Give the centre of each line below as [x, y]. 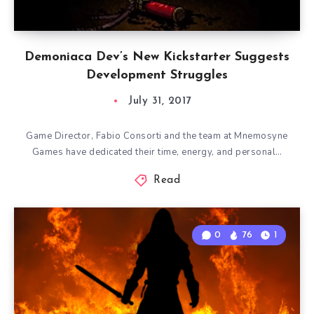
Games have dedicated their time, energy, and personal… [157, 152]
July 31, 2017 [160, 101]
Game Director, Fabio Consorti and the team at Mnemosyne [157, 136]
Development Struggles [157, 75]
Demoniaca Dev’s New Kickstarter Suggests [157, 57]
